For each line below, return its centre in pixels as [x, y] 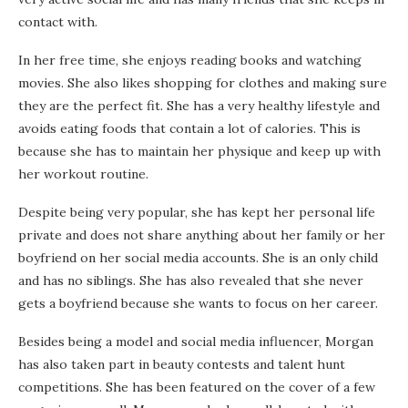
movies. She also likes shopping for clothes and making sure [203, 83]
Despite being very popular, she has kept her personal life [197, 213]
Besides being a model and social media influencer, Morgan [196, 342]
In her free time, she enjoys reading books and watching [190, 61]
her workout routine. [83, 174]
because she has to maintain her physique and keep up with [199, 152]
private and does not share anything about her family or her [202, 235]
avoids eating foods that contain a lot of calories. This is [189, 129]
